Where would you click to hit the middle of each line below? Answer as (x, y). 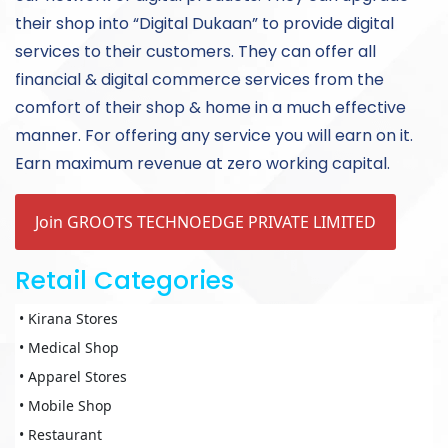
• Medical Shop (69, 348)
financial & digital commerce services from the (199, 80)
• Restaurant (60, 435)
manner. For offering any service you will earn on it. (214, 136)
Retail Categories (124, 281)
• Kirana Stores (68, 319)
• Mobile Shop (65, 406)
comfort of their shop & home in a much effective (210, 108)
